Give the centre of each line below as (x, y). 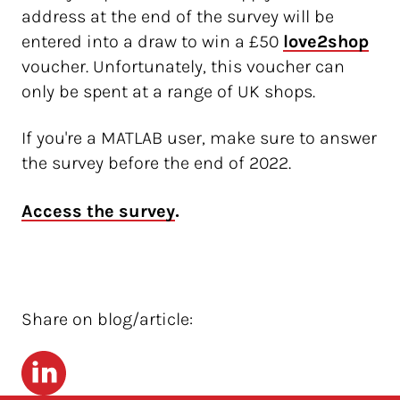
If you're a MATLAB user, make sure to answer (199, 138)
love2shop (326, 42)
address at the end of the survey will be (178, 17)
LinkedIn (52, 364)
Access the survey (98, 212)
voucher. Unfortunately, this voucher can (183, 67)
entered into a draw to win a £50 (152, 42)
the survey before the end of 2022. (158, 163)
